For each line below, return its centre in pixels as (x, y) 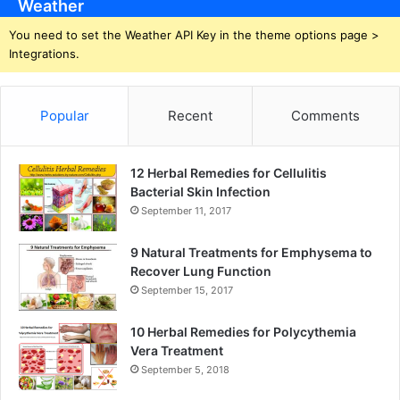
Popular (64, 115)
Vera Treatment (177, 350)
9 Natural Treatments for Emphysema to (251, 252)
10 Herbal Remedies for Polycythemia (243, 331)
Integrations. (44, 53)
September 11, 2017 (186, 210)
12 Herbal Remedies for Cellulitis (229, 172)
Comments (326, 115)
